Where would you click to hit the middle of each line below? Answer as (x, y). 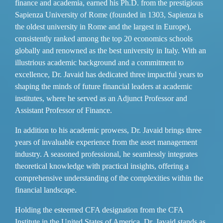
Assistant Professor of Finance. (63, 110)
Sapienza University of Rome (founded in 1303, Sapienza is (109, 14)
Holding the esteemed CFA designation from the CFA (99, 210)
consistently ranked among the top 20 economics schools (104, 38)
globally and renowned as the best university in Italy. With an (111, 50)
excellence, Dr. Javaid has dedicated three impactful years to (109, 74)
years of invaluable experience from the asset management (106, 142)
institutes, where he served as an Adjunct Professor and (101, 98)
